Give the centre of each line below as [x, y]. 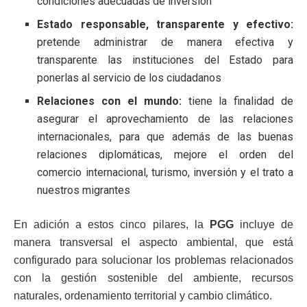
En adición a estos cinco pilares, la [112, 224]
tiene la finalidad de [237, 101]
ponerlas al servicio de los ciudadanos [130, 77]
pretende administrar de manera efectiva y [165, 42]
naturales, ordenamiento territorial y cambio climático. [143, 295]
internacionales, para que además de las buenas [165, 136]
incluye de [263, 224]
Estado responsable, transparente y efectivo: [165, 24]
